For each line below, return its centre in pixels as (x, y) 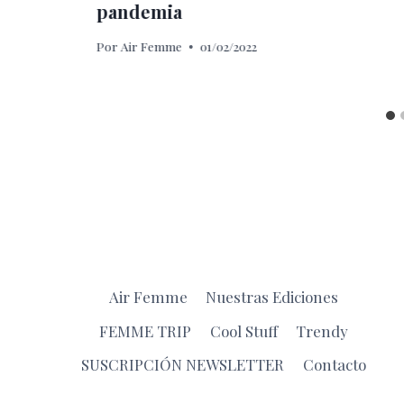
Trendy (321, 331)
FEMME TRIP (146, 331)
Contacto (334, 364)
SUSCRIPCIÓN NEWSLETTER (183, 364)
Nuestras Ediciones (272, 297)
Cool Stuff (243, 331)
